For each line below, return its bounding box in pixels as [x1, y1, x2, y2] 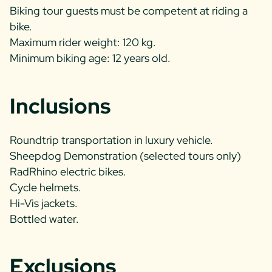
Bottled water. [10, 211, 79, 226]
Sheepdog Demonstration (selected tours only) [10, 148, 241, 163]
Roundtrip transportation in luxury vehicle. [10, 132, 213, 147]
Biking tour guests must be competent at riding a [10, 4, 248, 18]
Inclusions [10, 91, 110, 120]
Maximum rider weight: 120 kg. [10, 35, 156, 50]
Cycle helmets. [10, 180, 81, 194]
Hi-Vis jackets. [10, 195, 78, 210]
